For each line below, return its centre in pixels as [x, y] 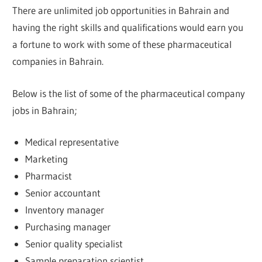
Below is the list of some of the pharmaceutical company [129, 93]
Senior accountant [63, 193]
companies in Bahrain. [58, 61]
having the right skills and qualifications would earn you [128, 27]
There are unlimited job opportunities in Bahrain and [121, 11]
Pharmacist [48, 176]
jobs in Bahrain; [45, 110]
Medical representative [72, 142]
